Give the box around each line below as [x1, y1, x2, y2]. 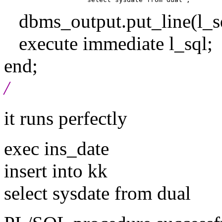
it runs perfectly [4, 107, 127, 129]
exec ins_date [4, 137, 109, 159]
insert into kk [4, 160, 108, 181]
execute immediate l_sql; [4, 32, 213, 54]
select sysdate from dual [4, 182, 191, 204]
